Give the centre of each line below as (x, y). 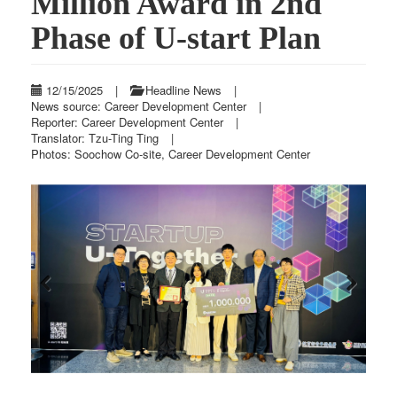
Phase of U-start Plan (176, 39)
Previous (62, 304)
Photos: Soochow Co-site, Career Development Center (171, 154)
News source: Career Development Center (139, 106)
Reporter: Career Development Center (127, 122)
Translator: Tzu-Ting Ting (95, 138)
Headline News (182, 90)
